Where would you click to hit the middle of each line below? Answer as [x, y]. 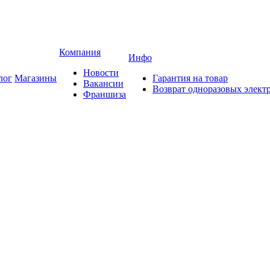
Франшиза [105, 94]
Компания [80, 52]
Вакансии [103, 83]
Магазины [36, 78]
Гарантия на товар [190, 78]
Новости [101, 73]
